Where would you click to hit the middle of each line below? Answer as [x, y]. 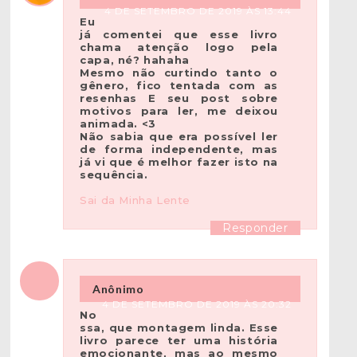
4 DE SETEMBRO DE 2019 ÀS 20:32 [196, 304]
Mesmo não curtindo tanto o [179, 73]
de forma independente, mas [179, 149]
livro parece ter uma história [179, 341]
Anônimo [118, 289]
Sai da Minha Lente [135, 200]
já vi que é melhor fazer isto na [179, 162]
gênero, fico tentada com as [179, 86]
